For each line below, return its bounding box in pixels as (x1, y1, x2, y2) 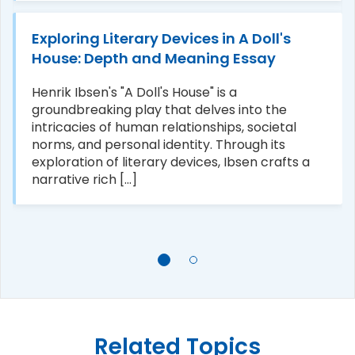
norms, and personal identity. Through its (32, 135, 285, 154)
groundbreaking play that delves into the (32, 100, 287, 119)
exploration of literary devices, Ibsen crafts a (32, 152, 310, 171)
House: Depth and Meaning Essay (32, 48, 276, 68)
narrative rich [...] (32, 170, 137, 189)
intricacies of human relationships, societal (32, 117, 296, 136)
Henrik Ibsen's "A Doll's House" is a (32, 82, 237, 101)
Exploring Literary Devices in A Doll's (32, 28, 291, 48)
